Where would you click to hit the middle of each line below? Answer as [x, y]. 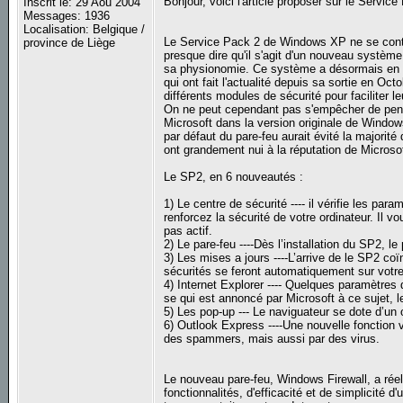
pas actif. [188, 231]
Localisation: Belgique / [85, 30]
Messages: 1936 [67, 16]
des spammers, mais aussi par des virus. [272, 339]
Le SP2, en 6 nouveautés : [234, 177]
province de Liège [70, 43]
